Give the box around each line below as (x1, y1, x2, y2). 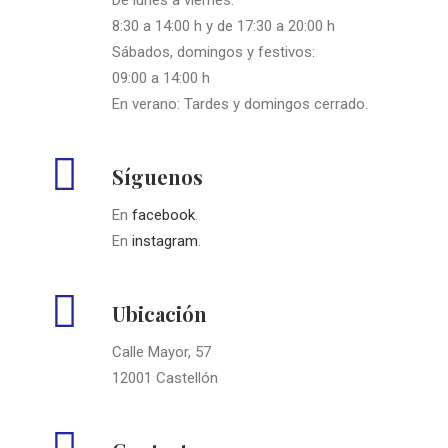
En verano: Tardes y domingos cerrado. (112, 95, 368, 113)
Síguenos (112, 163, 203, 190)
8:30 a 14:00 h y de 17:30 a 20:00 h (112, 17, 335, 35)
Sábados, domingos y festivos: (112, 43, 315, 61)
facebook (132, 206, 195, 224)
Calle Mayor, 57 (112, 343, 211, 361)
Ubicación (112, 300, 207, 327)
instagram (132, 232, 198, 250)
